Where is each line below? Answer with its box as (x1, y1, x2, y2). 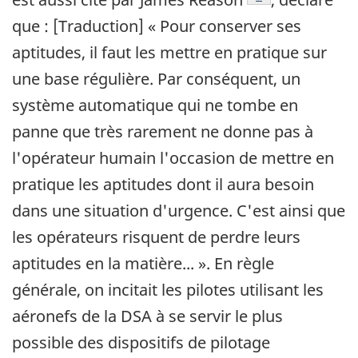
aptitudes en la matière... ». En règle (12, 253, 274, 275)
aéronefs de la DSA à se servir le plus (12, 305, 283, 328)
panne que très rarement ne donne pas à (12, 121, 313, 143)
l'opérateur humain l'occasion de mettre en (12, 147, 334, 169)
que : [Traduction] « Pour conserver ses (12, 15, 301, 38)
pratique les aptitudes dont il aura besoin (12, 173, 314, 196)
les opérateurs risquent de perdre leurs (12, 226, 300, 249)
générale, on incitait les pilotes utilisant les (12, 279, 324, 301)
